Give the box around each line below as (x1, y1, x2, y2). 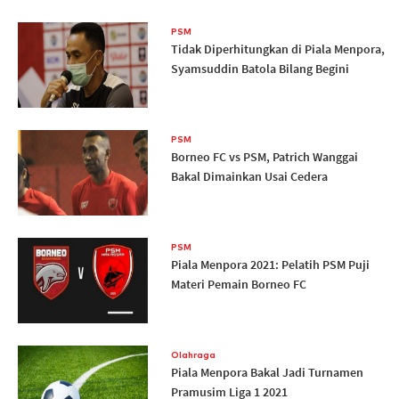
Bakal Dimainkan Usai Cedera (170, 168, 328, 185)
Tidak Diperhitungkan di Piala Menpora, (170, 41, 385, 58)
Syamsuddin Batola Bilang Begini (170, 61, 349, 77)
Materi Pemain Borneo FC (170, 276, 306, 293)
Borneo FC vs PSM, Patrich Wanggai (170, 149, 358, 166)
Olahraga (170, 349, 216, 362)
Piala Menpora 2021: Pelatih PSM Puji (170, 256, 370, 273)
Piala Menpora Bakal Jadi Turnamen (170, 364, 363, 381)
